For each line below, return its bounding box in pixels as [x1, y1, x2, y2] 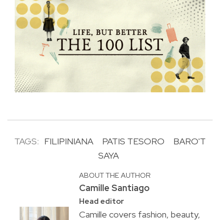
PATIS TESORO [102, 136, 165, 147]
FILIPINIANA [44, 136, 93, 147]
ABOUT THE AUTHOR [79, 170, 151, 180]
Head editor [79, 196, 124, 207]
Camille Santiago [79, 182, 150, 194]
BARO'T [173, 136, 206, 147]
